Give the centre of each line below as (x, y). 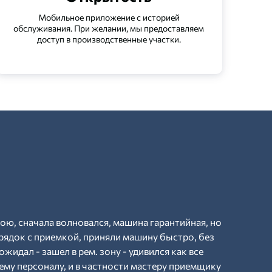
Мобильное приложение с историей (109, 17)
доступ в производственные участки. (109, 39)
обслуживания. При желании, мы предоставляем (109, 28)
